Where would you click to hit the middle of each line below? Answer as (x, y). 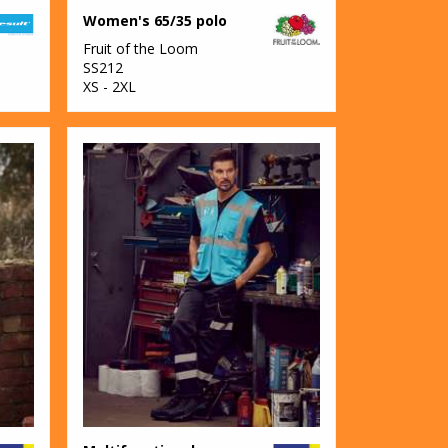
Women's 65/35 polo (155, 20)
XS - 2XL (110, 86)
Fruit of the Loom (141, 48)
